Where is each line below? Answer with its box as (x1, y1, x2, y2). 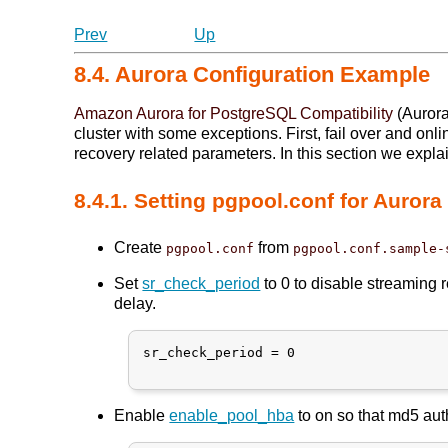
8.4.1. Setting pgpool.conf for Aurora (74, 188, 443, 212)
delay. (114, 294, 157, 312)
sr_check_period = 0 (143, 344, 296, 360)
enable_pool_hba (169, 406, 295, 424)
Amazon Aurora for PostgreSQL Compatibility (74, 105, 394, 122)
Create (114, 238, 167, 256)
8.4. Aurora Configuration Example (74, 62, 431, 87)
